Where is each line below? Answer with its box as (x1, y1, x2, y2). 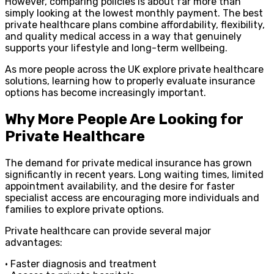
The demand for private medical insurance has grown (5, 157, 252, 169)
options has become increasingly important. (5, 86, 206, 98)
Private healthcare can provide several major (5, 224, 211, 237)
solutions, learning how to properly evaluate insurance (5, 75, 255, 87)
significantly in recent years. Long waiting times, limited (5, 168, 264, 180)
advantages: (5, 236, 62, 248)
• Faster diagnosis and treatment (5, 257, 157, 270)
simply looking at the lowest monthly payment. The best (5, 7, 263, 19)
